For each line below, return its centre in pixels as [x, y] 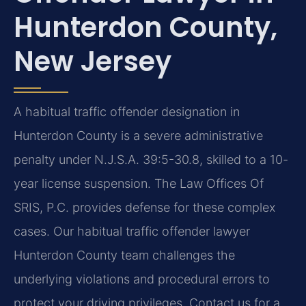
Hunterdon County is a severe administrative [138, 135]
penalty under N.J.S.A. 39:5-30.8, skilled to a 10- [151, 159]
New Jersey [93, 61]
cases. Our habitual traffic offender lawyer [132, 231]
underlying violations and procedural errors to [142, 279]
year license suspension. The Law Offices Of [139, 183]
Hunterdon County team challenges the [124, 255]
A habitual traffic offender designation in [127, 111]
